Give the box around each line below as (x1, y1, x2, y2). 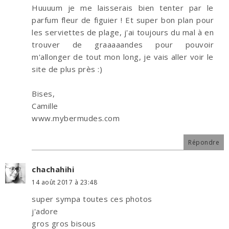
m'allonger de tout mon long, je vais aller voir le (32, 52, 214, 62)
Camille (32, 101, 58, 111)
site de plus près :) (32, 64, 102, 75)
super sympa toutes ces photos (32, 194, 152, 204)
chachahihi (32, 164, 74, 175)
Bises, (32, 88, 55, 99)
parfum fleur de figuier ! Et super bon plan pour (32, 15, 214, 26)
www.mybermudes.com (32, 113, 120, 124)
